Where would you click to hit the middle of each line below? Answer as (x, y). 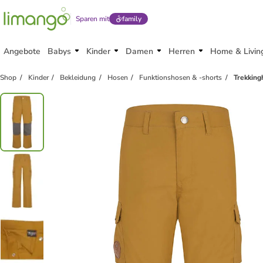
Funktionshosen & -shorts (181, 77)
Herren (182, 51)
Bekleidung (78, 77)
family (131, 19)
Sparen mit (92, 19)
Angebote (22, 51)
